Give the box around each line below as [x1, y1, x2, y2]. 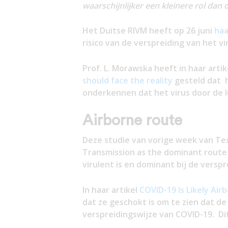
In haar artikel [82, 184, 139, 195]
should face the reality [82, 74, 173, 86]
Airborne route [82, 113, 182, 129]
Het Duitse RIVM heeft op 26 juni [82, 25, 214, 37]
